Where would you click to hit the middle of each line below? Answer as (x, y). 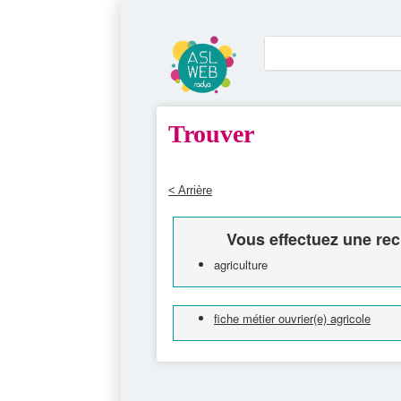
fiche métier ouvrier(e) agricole (292, 318)
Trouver (211, 133)
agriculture (241, 264)
